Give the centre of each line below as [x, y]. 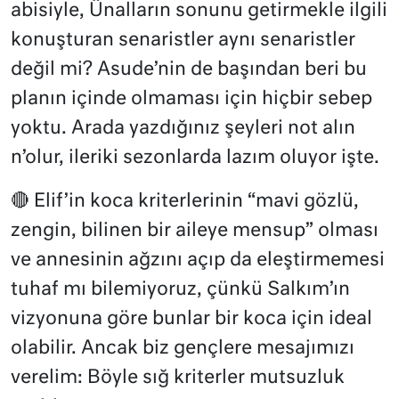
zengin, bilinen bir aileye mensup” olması [195, 231]
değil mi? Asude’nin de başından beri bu [189, 69]
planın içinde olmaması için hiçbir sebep [191, 99]
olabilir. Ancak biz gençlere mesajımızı [183, 348]
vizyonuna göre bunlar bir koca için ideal [191, 319]
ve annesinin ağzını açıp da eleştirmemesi [198, 260]
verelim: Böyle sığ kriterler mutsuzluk [178, 378]
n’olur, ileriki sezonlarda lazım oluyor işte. [195, 158]
